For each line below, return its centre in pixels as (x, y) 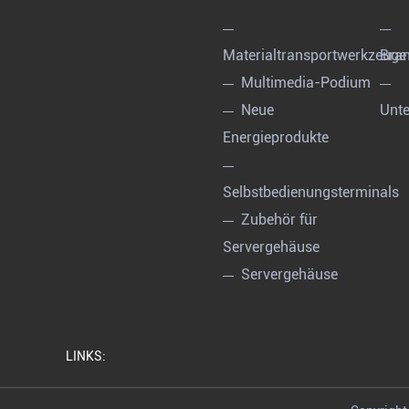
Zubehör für (279, 220)
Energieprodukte (275, 138)
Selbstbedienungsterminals (310, 193)
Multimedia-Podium (305, 83)
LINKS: (86, 357)
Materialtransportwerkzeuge (314, 56)
